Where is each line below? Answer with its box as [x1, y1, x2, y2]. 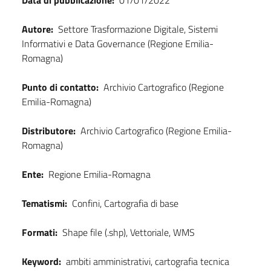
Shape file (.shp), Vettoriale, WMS [62, 225, 195, 240]
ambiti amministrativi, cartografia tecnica [66, 254, 229, 269]
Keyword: [22, 254, 61, 269]
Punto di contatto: [22, 80, 99, 95]
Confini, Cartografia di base [72, 196, 178, 211]
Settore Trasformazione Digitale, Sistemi [58, 22, 218, 37]
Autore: [22, 22, 53, 37]
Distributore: [22, 123, 76, 139]
